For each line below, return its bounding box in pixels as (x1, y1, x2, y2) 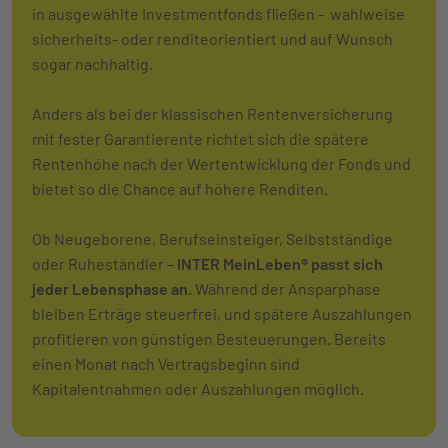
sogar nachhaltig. (32, 53, 153, 73)
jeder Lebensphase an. (32, 278, 192, 298)
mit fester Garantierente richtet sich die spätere (32, 128, 369, 148)
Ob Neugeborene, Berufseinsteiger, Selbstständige (32, 228, 393, 248)
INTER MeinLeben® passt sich (177, 253, 383, 273)
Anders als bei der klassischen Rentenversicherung (32, 103, 393, 123)
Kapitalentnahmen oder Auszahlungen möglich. (32, 378, 367, 398)
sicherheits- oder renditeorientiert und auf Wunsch (32, 28, 393, 48)
